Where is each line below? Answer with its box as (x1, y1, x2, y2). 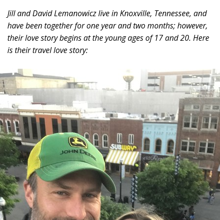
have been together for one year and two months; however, (7, 20, 208, 31)
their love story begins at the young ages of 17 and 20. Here (7, 32, 209, 43)
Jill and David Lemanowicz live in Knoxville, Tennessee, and (7, 7, 207, 19)
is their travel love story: (7, 44, 88, 55)
